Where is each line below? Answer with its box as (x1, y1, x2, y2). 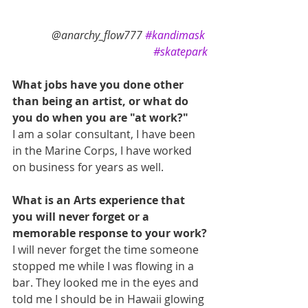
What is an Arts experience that (12, 192, 188, 208)
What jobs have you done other (12, 77, 186, 93)
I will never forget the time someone (12, 242, 201, 258)
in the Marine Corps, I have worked (12, 143, 195, 159)
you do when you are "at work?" (12, 110, 188, 126)
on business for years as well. (12, 159, 164, 175)
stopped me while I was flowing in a (12, 258, 197, 274)
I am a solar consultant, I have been (12, 126, 198, 142)
